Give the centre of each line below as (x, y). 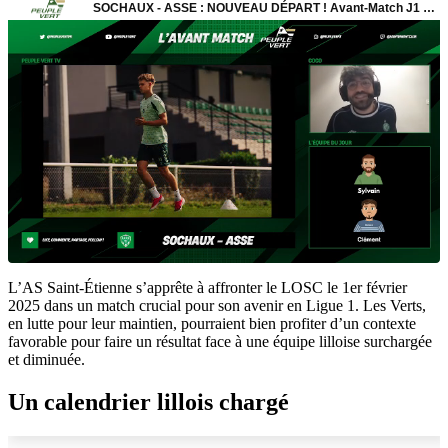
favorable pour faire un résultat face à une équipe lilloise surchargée (220, 341)
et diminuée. (46, 359)
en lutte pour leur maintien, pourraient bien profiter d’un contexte (212, 323)
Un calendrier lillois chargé (148, 401)
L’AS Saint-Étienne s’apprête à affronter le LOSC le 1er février (207, 287)
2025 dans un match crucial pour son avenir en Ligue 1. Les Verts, (217, 305)
